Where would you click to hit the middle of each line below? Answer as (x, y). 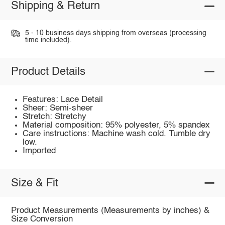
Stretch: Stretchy (55, 117)
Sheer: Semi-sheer (58, 108)
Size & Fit (34, 183)
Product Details (48, 72)
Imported (39, 151)
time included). (48, 40)
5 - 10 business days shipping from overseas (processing (116, 33)
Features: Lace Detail (63, 99)
